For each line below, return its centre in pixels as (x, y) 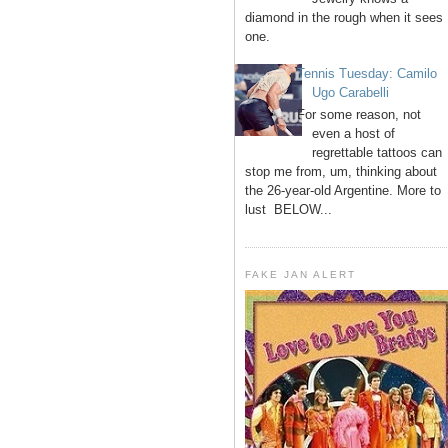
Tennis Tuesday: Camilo (367, 74)
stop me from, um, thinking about (341, 171)
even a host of (354, 133)
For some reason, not (359, 114)
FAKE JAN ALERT (301, 274)
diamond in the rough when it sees (344, 18)
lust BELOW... (288, 209)
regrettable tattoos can (377, 152)
